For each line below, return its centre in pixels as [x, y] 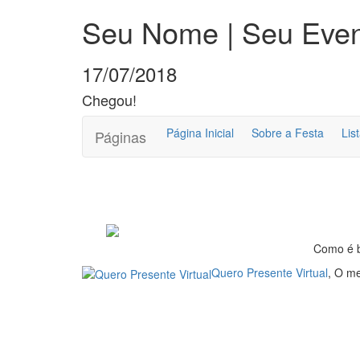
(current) [255, 132]
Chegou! [109, 100]
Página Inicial [200, 133]
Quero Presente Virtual [270, 272]
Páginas [121, 137]
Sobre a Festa [288, 133]
